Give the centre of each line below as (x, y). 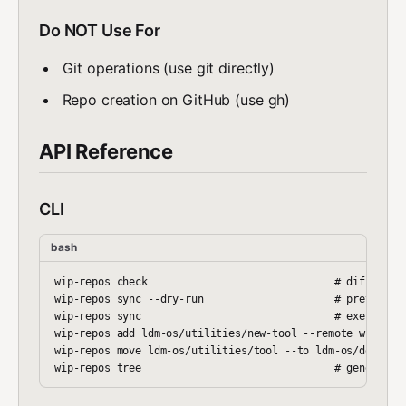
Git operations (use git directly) (168, 68)
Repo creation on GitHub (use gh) (176, 99)
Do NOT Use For (100, 31)
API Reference (106, 151)
